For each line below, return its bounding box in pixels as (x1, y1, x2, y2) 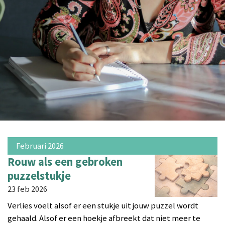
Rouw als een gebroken (8, 154, 123, 169)
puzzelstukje (8, 168, 71, 183)
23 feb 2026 (8, 183, 47, 194)
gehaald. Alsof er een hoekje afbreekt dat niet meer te (8, 213, 200, 224)
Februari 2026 (16, 140, 64, 151)
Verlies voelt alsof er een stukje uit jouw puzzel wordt (8, 200, 198, 211)
